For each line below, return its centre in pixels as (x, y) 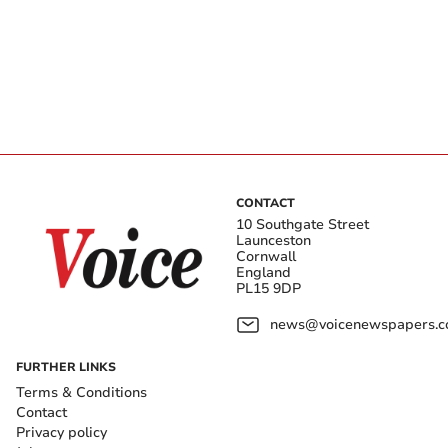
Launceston (273, 240)
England (263, 272)
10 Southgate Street (302, 224)
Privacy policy (61, 432)
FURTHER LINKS (66, 366)
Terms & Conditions (81, 392)
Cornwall (266, 256)
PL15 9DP (268, 288)
